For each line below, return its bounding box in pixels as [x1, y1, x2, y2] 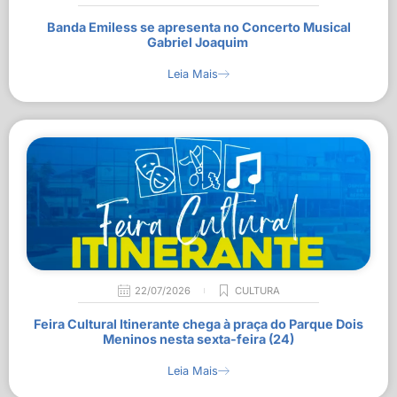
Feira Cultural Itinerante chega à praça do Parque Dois [34, 316, 363, 331]
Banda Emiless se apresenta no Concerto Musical [46, 19, 351, 35]
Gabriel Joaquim [146, 35, 251, 50]
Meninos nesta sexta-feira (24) [103, 331, 294, 346]
